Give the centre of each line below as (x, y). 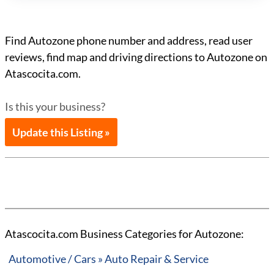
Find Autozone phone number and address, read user (129, 40)
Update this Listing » (61, 132)
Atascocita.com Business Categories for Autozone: (124, 234)
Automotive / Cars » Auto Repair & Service (109, 259)
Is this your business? (55, 106)
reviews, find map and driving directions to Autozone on (136, 57)
